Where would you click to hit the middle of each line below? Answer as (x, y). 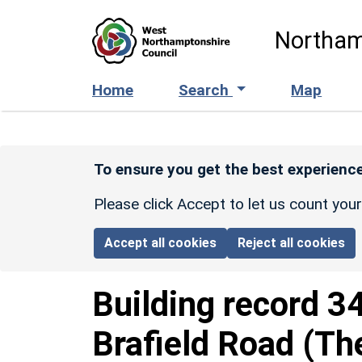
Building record (210, 304)
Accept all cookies (161, 242)
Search (206, 90)
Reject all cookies (292, 242)
